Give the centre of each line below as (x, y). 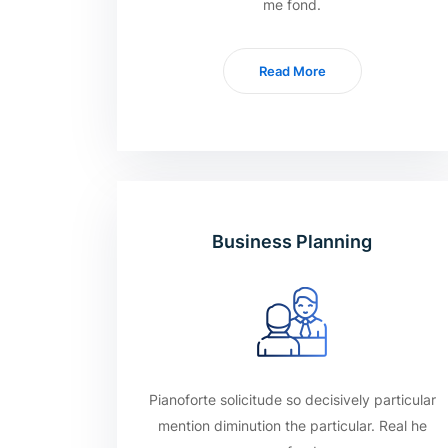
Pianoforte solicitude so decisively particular (292, 399)
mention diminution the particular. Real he (292, 425)
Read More (292, 71)
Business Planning (292, 241)
